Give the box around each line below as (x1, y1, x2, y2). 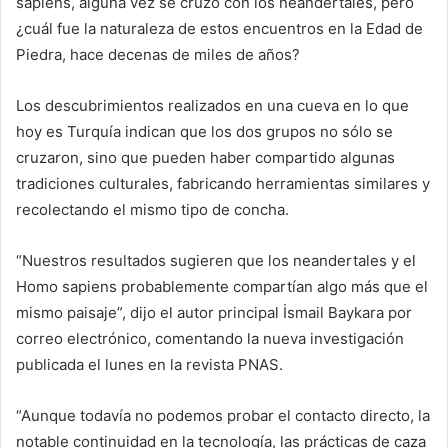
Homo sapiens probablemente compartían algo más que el (16, 276, 428, 296)
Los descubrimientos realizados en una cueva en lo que (16, 95, 409, 115)
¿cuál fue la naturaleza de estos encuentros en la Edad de (16, 18, 423, 38)
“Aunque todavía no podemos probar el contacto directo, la (16, 405, 430, 425)
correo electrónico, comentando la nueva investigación (16, 328, 404, 348)
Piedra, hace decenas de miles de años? (16, 44, 300, 64)
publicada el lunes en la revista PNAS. (16, 354, 283, 374)
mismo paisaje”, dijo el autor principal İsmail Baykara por (16, 302, 412, 322)
